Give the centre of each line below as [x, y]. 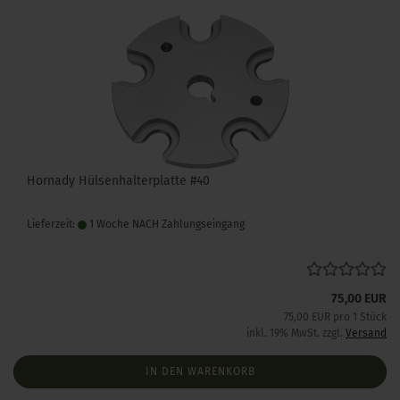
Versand [366, 333]
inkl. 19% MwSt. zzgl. [296, 333]
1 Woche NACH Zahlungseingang [166, 224]
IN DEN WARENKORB [200, 371]
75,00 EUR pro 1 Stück [335, 317]
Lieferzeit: [52, 224]
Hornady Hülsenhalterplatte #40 [118, 181]
